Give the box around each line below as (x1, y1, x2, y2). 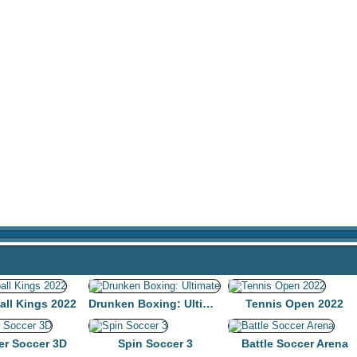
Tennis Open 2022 (245, 297, 343, 310)
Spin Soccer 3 (117, 337, 193, 350)
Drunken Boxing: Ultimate (202, 297, 214, 310)
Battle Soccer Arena (241, 337, 348, 350)
